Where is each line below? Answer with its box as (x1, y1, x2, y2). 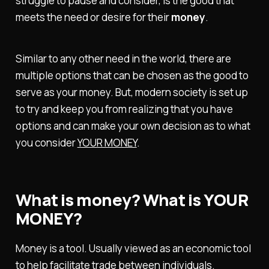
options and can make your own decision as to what (15, 119, 250, 133)
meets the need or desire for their (15, 10, 171, 25)
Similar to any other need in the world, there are (15, 52, 231, 66)
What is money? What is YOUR (15, 189, 248, 211)
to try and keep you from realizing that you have (15, 102, 233, 116)
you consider (15, 136, 77, 150)
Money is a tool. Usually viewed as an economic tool (15, 241, 251, 255)
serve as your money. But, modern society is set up (15, 85, 248, 100)
